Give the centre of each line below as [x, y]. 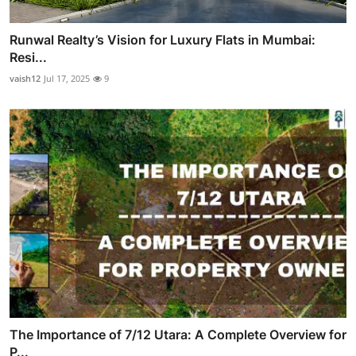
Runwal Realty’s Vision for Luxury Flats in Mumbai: [163, 40]
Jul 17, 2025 [67, 79]
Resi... [28, 58]
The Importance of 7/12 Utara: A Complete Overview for [178, 334]
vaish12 [25, 79]
